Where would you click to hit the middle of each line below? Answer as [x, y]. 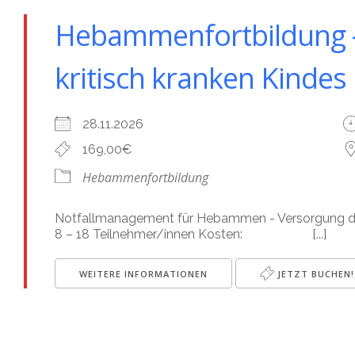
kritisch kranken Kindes [200, 78]
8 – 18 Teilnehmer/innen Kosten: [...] [191, 234]
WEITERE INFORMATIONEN [143, 274]
